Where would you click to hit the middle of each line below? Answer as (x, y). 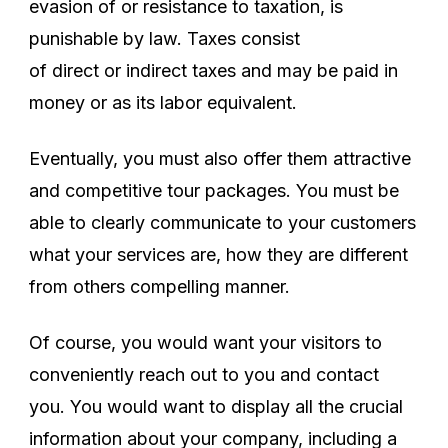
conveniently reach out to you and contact (204, 374)
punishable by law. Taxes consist (164, 38)
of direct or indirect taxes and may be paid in (213, 70)
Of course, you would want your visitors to (205, 342)
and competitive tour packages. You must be (214, 190)
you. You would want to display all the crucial (216, 406)
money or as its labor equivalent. (165, 102)
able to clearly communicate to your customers (222, 222)
